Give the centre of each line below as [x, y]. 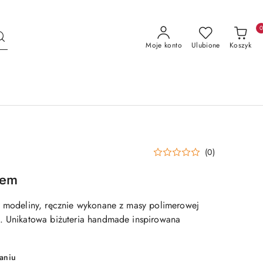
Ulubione [205, 45]
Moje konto [164, 45]
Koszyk [240, 45]
